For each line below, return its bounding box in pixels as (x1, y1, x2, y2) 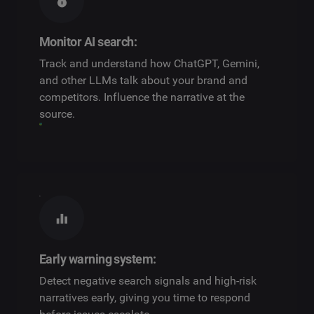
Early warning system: (39, 252, 156, 267)
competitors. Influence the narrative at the (39, 90, 245, 104)
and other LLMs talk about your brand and (39, 74, 247, 88)
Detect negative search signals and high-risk (39, 274, 257, 288)
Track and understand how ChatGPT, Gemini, (39, 57, 259, 71)
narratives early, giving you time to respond (39, 291, 250, 305)
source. (39, 107, 75, 121)
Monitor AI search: (39, 34, 137, 50)
